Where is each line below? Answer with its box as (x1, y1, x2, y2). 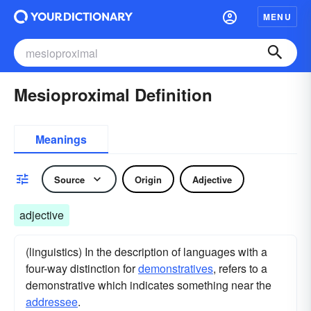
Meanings (35, 131, 87, 147)
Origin (135, 172, 162, 186)
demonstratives (138, 260, 213, 276)
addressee (26, 294, 78, 310)
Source (54, 172, 85, 186)
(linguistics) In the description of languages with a (26, 244, 267, 260)
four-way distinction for (26, 260, 138, 276)
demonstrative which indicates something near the (26, 277, 271, 293)
